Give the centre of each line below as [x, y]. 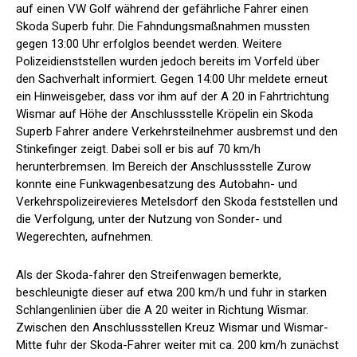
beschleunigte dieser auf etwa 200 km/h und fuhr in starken [171, 293]
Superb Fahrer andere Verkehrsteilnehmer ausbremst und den [177, 132]
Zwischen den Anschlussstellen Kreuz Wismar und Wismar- [172, 328]
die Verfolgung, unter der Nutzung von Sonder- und [149, 220]
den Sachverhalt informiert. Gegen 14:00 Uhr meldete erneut [172, 79]
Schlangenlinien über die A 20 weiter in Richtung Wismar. [162, 310]
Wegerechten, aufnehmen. [84, 237]
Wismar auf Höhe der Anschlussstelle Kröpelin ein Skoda [165, 114]
